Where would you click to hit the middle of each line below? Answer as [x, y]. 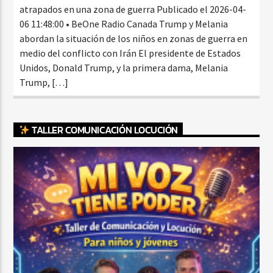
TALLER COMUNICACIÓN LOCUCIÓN [104, 129]
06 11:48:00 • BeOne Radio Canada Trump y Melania [124, 23]
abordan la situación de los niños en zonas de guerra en [134, 38]
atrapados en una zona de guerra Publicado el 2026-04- [133, 9]
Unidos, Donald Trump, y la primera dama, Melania [124, 67]
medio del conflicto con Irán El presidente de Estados [130, 53]
